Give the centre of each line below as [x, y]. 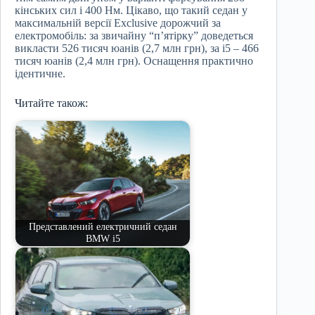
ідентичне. [40, 73]
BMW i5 [103, 239]
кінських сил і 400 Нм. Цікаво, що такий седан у [131, 10]
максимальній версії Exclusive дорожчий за [118, 22]
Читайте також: [51, 103]
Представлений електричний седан [103, 227]
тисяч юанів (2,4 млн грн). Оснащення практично [134, 60]
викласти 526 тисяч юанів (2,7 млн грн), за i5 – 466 [137, 48]
